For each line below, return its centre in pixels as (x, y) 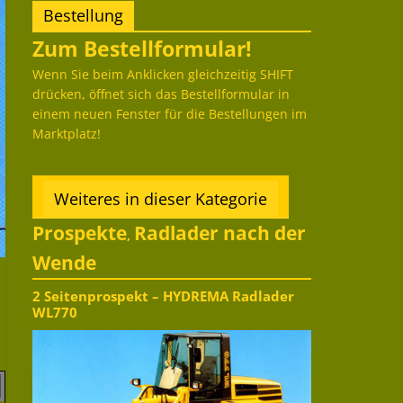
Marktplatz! (67, 134)
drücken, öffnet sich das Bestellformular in (161, 94)
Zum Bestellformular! (142, 49)
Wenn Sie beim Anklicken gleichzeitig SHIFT (163, 75)
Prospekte (80, 233)
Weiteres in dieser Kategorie (161, 199)
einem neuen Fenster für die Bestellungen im (170, 114)
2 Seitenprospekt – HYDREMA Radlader (163, 297)
